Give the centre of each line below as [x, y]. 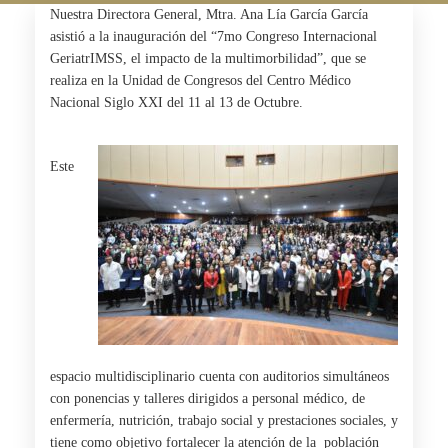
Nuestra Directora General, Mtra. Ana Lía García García [209, 14]
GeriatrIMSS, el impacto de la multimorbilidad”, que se [208, 58]
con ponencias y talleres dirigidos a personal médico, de [207, 398]
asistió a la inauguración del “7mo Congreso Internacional [213, 36]
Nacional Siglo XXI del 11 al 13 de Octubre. [176, 102]
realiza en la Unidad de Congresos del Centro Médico [200, 80]
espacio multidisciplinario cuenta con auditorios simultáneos [219, 376]
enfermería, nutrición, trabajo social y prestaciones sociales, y [224, 420]
